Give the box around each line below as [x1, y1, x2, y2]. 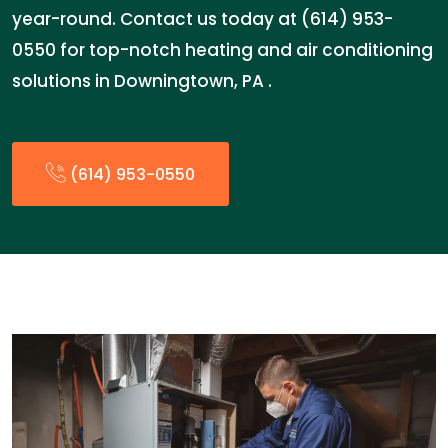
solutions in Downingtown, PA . [12, 69, 272, 93]
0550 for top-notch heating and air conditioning [12, 38, 433, 62]
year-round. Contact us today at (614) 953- [12, 7, 393, 31]
